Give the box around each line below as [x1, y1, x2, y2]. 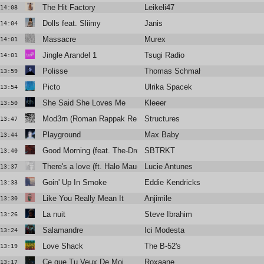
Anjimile [144, 194, 172, 203]
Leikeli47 [144, 3, 175, 12]
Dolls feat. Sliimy [42, 19, 101, 28]
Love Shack [42, 242, 83, 251]
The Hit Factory [42, 3, 95, 12]
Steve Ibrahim [144, 210, 193, 219]
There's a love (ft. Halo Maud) [42, 162, 143, 171]
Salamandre [42, 226, 83, 235]
